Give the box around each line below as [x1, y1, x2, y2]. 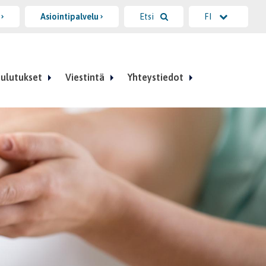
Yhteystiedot [127, 72, 183, 83]
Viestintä [65, 72, 104, 83]
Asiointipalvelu [40, 12, 100, 21]
